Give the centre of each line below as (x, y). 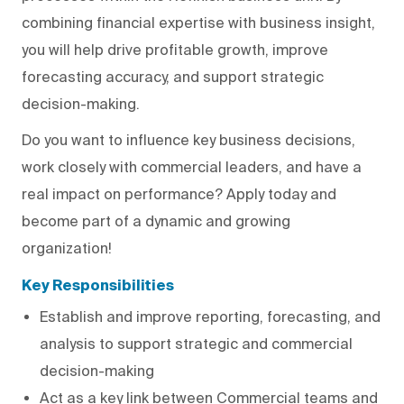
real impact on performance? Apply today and (179, 193)
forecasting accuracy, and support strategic (173, 76)
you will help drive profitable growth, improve (175, 49)
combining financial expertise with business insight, (198, 22)
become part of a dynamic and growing (156, 220)
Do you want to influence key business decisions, (188, 139)
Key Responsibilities (98, 286)
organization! (67, 248)
